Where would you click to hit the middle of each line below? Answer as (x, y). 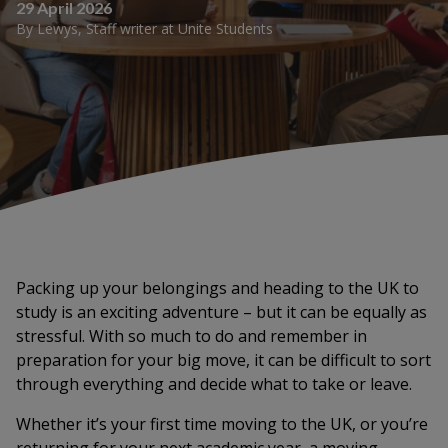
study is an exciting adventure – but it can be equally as (221, 312)
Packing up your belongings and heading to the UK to (217, 288)
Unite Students (225, 28)
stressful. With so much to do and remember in (191, 336)
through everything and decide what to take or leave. (214, 384)
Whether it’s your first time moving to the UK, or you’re (222, 424)
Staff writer (121, 28)
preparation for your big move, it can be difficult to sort (223, 360)
